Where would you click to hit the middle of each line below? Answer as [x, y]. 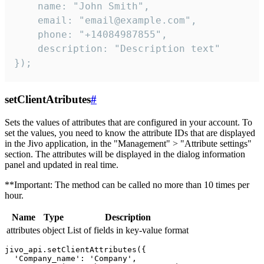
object [54, 230]
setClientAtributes [48, 99]
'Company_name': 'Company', [71, 258]
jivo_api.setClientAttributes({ [75, 249]
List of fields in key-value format [128, 230]
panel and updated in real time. [62, 164]
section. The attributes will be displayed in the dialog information [125, 154]
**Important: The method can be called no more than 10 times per [127, 184]
